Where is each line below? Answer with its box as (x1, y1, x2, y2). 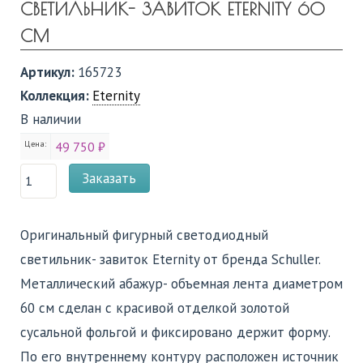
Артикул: (20, 62, 78, 81)
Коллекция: (20, 86, 92, 105)
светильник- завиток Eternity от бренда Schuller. (20, 250, 320, 268)
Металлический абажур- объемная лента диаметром (20, 274, 343, 293)
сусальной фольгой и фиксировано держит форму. (20, 322, 330, 341)
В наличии (20, 109, 81, 128)
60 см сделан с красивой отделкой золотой (20, 298, 289, 317)
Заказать (82, 169, 136, 187)
